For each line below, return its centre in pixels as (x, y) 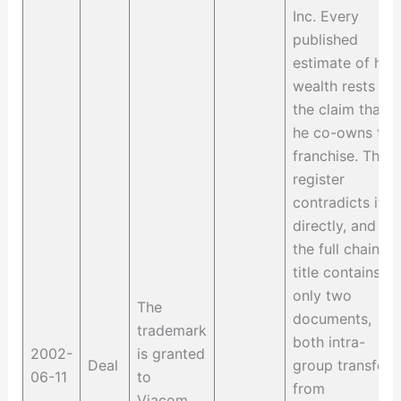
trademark (171, 331)
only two (322, 296)
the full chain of (345, 249)
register (318, 179)
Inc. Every (325, 17)
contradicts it (337, 203)
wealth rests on (344, 86)
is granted (171, 354)
